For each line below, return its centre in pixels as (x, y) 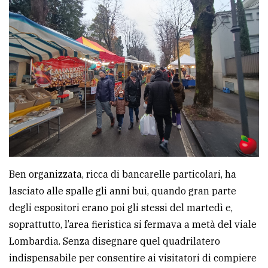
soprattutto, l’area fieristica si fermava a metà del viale (133, 224)
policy (26, 7)
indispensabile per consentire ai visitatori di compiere (133, 258)
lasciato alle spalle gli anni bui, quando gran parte (123, 191)
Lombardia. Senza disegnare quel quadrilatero (115, 241)
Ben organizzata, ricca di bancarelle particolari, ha (123, 174)
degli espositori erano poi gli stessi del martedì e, (121, 208)
